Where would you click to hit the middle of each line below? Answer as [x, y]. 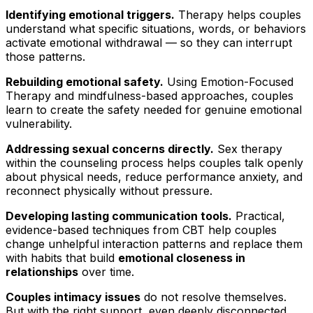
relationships [42, 271]
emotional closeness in [182, 257]
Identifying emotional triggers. [90, 14]
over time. [106, 271]
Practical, [259, 216]
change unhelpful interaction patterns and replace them [154, 243]
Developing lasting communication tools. [119, 216]
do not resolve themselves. [213, 297]
